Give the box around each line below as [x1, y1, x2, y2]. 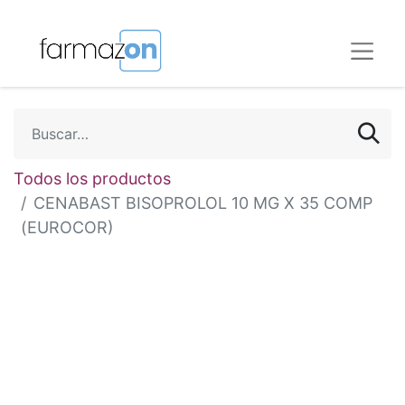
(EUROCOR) [21, 218, 114, 237]
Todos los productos [14, 169, 171, 188]
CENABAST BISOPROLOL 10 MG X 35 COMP [33, 193, 372, 212]
